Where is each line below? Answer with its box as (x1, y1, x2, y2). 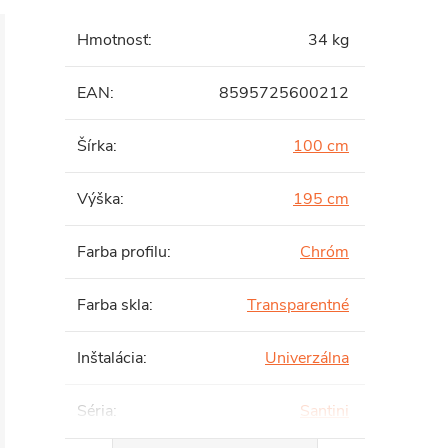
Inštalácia (77, 347, 143, 369)
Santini (300, 400, 349, 422)
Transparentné (247, 294, 349, 316)
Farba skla (77, 294, 149, 316)
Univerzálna (265, 347, 349, 369)
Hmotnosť (77, 29, 148, 51)
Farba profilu (77, 241, 167, 263)
